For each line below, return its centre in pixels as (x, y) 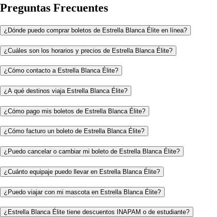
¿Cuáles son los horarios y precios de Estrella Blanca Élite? (88, 50)
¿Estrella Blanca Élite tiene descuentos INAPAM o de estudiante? (97, 212)
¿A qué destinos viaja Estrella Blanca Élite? (66, 91)
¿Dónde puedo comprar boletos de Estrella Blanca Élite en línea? (95, 30)
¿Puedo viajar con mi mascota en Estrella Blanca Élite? (82, 192)
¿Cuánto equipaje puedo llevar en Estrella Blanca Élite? (82, 171)
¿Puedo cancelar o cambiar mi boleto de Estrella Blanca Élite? (92, 152)
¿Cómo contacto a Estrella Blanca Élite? (61, 71)
